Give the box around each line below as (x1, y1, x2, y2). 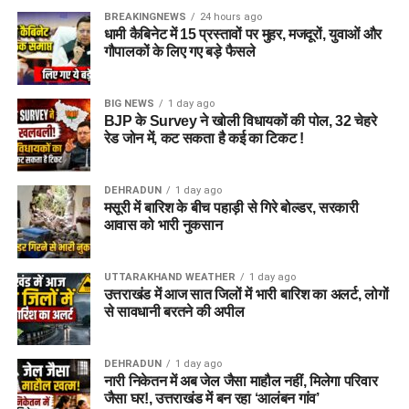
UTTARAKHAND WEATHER (103, 270, 236, 283)
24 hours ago (199, 10, 262, 23)
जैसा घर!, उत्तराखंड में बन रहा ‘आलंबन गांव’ (103, 390, 320, 406)
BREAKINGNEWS (103, 10, 186, 23)
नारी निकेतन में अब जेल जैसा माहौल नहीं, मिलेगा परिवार (103, 372, 378, 389)
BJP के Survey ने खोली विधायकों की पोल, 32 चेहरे (103, 112, 377, 129)
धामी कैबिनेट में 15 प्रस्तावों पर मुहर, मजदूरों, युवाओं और (103, 26, 383, 42)
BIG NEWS (103, 97, 154, 110)
